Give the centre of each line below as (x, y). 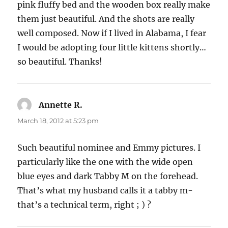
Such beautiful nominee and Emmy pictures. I (109, 148)
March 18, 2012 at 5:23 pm (58, 121)
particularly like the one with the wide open (105, 162)
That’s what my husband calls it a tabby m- (105, 191)
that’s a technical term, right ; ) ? (84, 205)
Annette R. (61, 105)
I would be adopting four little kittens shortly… (112, 48)
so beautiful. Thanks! (60, 62)
